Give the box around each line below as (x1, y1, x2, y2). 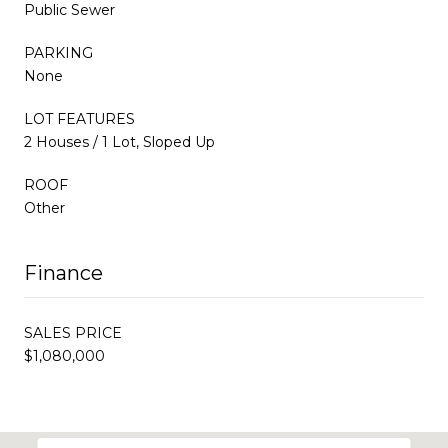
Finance (24, 260, 103, 285)
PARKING (24, 43, 93, 62)
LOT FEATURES (24, 109, 135, 128)
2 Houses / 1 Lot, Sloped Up (24, 132, 215, 151)
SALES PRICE (24, 323, 122, 342)
